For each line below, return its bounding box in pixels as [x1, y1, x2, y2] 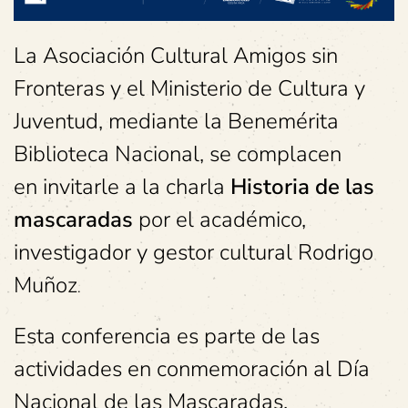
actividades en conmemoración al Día [14, 354, 370, 383]
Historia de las [230, 172, 374, 201]
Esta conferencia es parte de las [14, 321, 320, 351]
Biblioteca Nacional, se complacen [14, 139, 342, 168]
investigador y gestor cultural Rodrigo [14, 238, 373, 267]
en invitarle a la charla [14, 172, 230, 201]
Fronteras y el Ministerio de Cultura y [14, 74, 365, 103]
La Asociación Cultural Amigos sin [14, 41, 338, 70]
